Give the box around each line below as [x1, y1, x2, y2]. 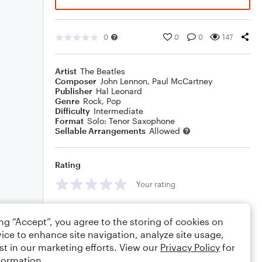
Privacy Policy [160, 242, 220, 253]
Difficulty [55, 106, 90, 116]
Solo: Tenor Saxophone [87, 116, 175, 126]
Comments [55, 205, 98, 215]
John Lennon [100, 76, 147, 86]
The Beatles [80, 66, 125, 76]
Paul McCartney [152, 76, 212, 86]
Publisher [55, 86, 92, 96]
